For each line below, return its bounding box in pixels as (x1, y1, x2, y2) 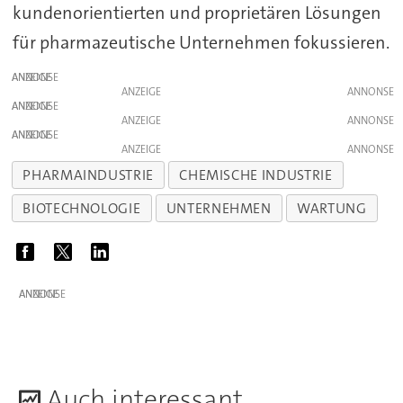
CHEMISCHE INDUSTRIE (179, 165, 333, 184)
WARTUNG (297, 198, 367, 218)
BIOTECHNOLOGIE (22, 198, 141, 218)
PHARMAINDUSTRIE (22, 165, 154, 184)
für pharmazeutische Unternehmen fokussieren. (12, 31, 390, 55)
